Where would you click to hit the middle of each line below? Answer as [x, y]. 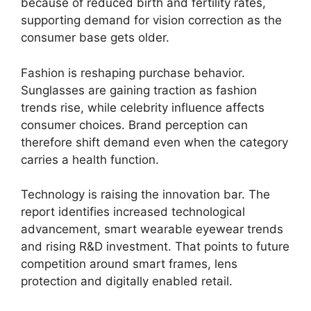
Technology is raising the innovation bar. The [145, 194]
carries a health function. [90, 159]
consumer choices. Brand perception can [134, 125]
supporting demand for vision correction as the [151, 20]
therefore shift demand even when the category [154, 142]
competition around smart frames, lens [129, 264]
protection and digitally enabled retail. [127, 281]
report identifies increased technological [133, 212]
